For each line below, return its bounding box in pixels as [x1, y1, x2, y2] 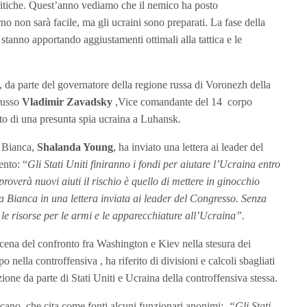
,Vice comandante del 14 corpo [112, 95, 252, 108]
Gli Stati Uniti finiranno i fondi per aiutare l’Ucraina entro [27, 158, 280, 170]
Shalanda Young [37, 140, 113, 153]
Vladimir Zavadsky [22, 95, 112, 108]
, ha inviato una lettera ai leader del [113, 140, 263, 153]
